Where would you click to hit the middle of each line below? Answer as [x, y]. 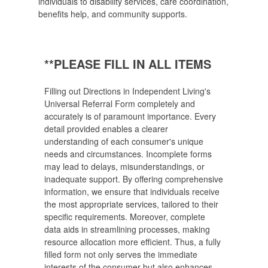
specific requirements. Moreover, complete [125, 216]
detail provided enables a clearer [106, 128]
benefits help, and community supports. [113, 14]
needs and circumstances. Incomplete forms [128, 153]
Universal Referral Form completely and [120, 103]
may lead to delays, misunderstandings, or [124, 166]
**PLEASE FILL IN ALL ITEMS [128, 63]
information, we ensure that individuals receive [132, 191]
